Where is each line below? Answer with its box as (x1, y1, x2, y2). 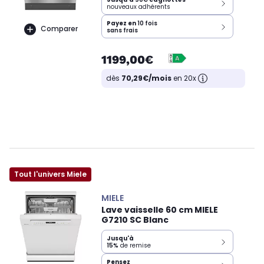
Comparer (40, 24, 78, 34)
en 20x (171, 72, 198, 83)
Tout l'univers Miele (14, 169, 87, 180)
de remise (118, 241, 151, 250)
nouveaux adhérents (107, 2, 170, 11)
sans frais (107, 25, 138, 35)
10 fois (137, 18, 157, 28)
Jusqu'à (107, 234, 134, 243)
